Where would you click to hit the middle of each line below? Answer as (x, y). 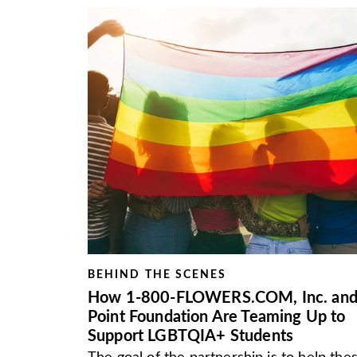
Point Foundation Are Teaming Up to (217, 317)
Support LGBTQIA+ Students (191, 336)
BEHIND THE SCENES (157, 275)
